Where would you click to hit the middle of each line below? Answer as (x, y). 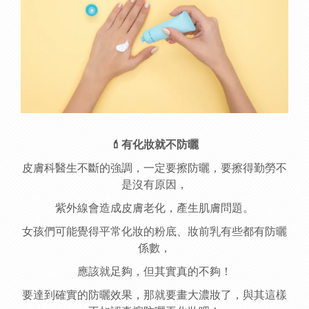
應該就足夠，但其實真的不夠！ (154, 272)
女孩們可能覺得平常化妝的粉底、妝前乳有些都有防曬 (154, 232)
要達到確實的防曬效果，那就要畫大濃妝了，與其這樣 (154, 295)
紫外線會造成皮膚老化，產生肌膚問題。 (154, 208)
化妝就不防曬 (166, 145)
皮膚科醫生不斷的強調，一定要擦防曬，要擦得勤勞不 (154, 168)
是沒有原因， (154, 185)
